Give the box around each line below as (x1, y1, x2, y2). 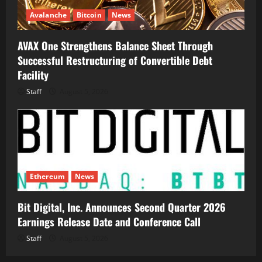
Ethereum (30, 171, 65, 181)
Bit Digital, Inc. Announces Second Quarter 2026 (18, 199, 226, 215)
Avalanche (30, 10, 67, 20)
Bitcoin (76, 10, 102, 20)
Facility (18, 67, 49, 83)
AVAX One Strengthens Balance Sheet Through (18, 38, 213, 54)
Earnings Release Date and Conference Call (18, 213, 201, 229)
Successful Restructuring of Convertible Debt (18, 53, 212, 68)
